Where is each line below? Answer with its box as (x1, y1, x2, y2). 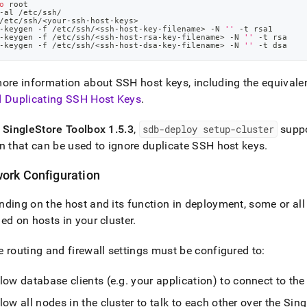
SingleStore (3, 123, 63, 136)
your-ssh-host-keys (47, 16, 134, 25)
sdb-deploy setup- (142, 123, 236, 136)
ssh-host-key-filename (100, 25, 201, 33)
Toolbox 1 (62, 123, 115, 136)
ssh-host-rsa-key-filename (100, 33, 221, 41)
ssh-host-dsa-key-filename (100, 41, 221, 49)
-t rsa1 (234, 25, 273, 33)
